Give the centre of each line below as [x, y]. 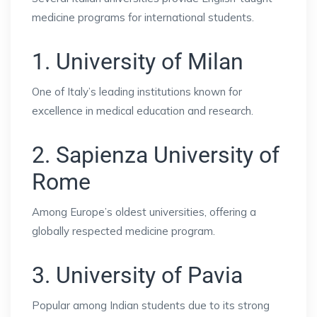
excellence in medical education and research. [143, 110]
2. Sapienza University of [156, 155]
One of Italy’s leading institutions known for [137, 91]
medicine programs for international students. [143, 17]
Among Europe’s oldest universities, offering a [144, 212]
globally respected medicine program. [123, 231]
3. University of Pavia [137, 275]
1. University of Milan [138, 61]
